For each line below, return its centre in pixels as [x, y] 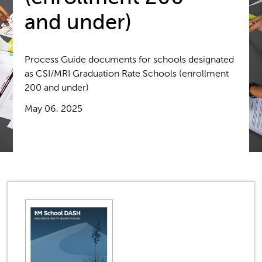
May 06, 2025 [54, 109]
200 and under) [57, 88]
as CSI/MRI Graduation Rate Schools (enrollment [127, 74]
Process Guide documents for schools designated [130, 60]
